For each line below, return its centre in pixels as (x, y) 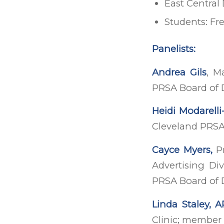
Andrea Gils (179, 72)
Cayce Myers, (182, 150)
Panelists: (174, 49)
